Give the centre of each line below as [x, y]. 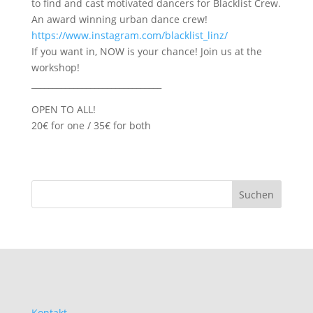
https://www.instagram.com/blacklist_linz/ [129, 35]
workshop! [55, 67]
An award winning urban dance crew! [119, 19]
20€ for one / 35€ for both [91, 125]
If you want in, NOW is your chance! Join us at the [146, 51]
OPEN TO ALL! [63, 109]
